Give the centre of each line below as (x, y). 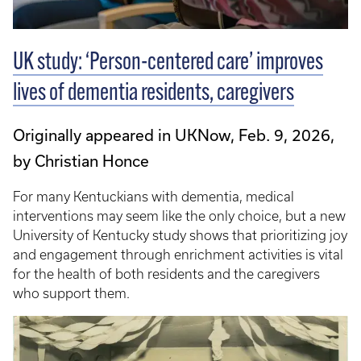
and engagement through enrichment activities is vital (178, 255)
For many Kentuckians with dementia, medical (154, 197)
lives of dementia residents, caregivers (154, 94)
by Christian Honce (81, 161)
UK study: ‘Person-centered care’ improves (168, 64)
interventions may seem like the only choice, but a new (179, 216)
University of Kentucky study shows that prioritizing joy (180, 236)
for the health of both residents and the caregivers (166, 274)
